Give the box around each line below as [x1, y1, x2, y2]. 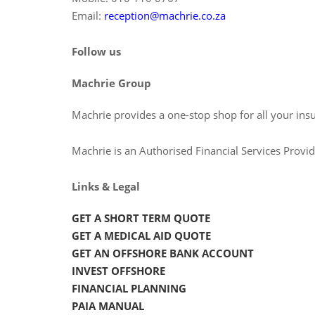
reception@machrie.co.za [104, 8, 226, 22]
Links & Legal [72, 179, 140, 193]
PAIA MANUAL [72, 298, 144, 313]
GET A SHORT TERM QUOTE [72, 210, 210, 225]
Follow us [72, 44, 121, 58]
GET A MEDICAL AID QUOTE [72, 228, 211, 243]
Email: [72, 8, 104, 22]
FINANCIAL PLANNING [72, 281, 186, 295]
